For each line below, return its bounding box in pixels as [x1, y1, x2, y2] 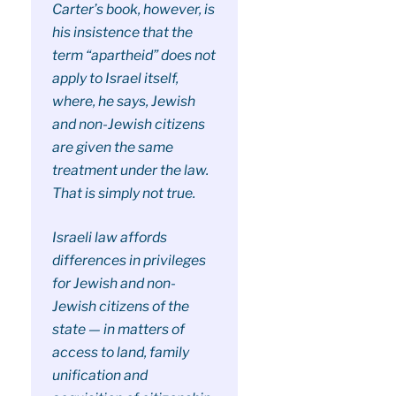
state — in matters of [51, 320, 185, 338]
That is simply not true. [51, 185, 195, 202]
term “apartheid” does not [51, 47, 216, 65]
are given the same [51, 139, 173, 156]
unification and [51, 366, 148, 384]
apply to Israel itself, [51, 70, 179, 88]
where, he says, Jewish [51, 93, 195, 110]
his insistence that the [51, 24, 193, 42]
